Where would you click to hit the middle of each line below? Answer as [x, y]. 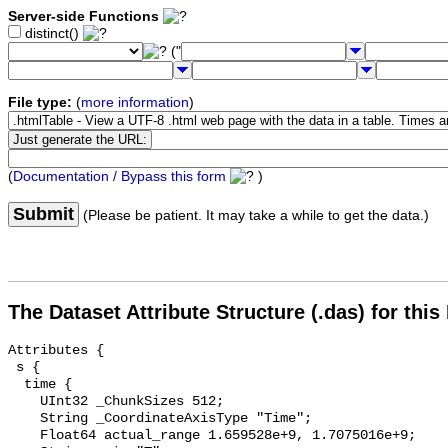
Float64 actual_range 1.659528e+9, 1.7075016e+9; [24, 436]
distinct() [52, 34]
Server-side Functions [83, 17]
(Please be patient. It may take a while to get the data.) [254, 216]
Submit [43, 214]
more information [135, 103]
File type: [40, 103]
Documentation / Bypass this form [119, 177]
